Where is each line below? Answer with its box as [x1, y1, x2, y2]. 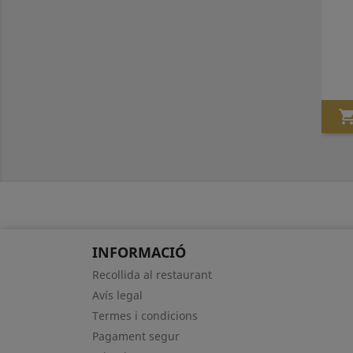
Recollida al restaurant [92, 267, 212, 282]
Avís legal [92, 288, 143, 303]
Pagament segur [92, 329, 180, 344]
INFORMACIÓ [92, 243, 186, 262]
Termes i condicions [92, 308, 198, 323]
